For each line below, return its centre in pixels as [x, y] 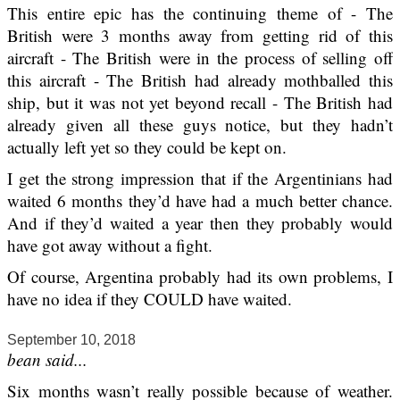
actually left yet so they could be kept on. [147, 147]
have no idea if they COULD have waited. [150, 299]
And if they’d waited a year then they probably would [200, 223]
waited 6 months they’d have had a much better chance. [200, 201]
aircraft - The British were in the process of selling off [200, 58]
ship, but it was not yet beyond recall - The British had [200, 103]
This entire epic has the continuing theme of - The [200, 13]
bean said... [47, 360]
